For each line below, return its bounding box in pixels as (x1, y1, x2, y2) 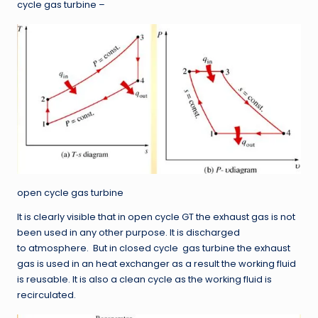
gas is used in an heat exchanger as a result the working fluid (17, 258, 296, 270)
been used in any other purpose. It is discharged (17, 226, 240, 239)
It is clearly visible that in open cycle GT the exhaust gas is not (17, 211, 295, 224)
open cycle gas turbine (17, 187, 124, 199)
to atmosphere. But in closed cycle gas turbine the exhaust (17, 242, 290, 255)
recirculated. (17, 289, 76, 302)
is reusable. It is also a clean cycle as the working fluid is (17, 273, 272, 286)
